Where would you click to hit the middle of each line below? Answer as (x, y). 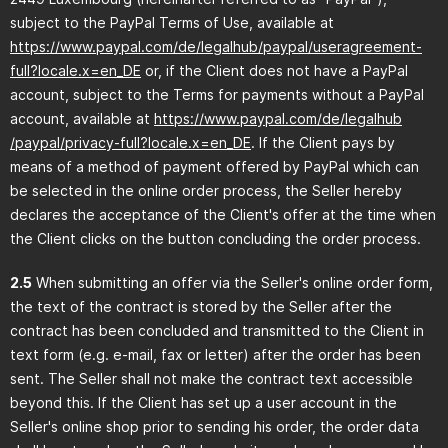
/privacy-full (100, 142)
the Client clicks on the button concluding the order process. (215, 238)
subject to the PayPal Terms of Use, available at (172, 22)
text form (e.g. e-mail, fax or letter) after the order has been (215, 354)
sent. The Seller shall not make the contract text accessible (211, 378)
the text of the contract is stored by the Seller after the (201, 306)
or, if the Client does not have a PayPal (274, 70)
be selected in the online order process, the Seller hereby (206, 190)
